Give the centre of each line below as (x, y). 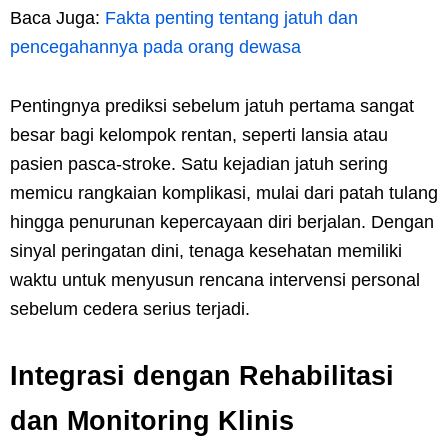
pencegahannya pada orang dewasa (155, 46)
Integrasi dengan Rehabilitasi (202, 375)
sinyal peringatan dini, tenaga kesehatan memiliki (206, 250)
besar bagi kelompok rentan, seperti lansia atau (199, 134)
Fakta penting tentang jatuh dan (231, 17)
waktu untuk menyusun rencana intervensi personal (215, 279)
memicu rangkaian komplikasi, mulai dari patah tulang (224, 192)
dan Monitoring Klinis (152, 420)
